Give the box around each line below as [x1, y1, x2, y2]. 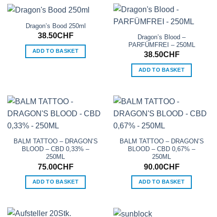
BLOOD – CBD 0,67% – [128, 145, 195, 153]
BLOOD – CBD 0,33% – [22, 145, 89, 153]
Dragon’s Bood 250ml [25, 22, 86, 30]
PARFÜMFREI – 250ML [128, 41, 195, 49]
